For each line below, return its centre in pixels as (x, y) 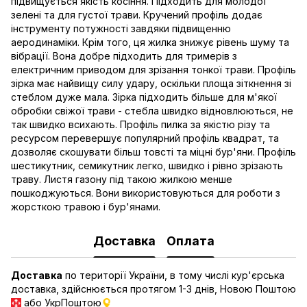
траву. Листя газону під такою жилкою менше (122, 179)
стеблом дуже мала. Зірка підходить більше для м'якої (144, 97)
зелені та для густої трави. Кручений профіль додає (137, 14)
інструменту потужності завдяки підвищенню (121, 28)
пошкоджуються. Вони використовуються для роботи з (146, 193)
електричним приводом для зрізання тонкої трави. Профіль (153, 69)
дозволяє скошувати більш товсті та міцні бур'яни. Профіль (153, 151)
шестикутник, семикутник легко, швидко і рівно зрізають (147, 165)
